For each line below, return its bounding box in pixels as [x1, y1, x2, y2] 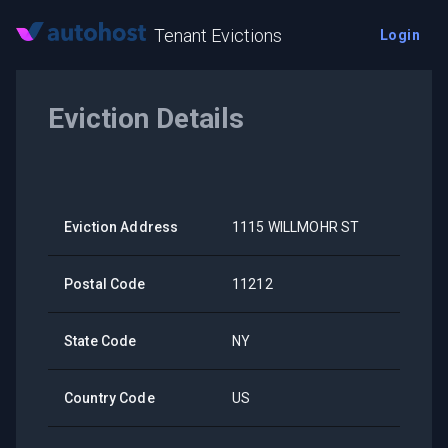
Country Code [64, 390, 155, 406]
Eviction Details [48, 102, 244, 135]
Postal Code [64, 276, 146, 292]
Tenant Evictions [154, 24, 282, 46]
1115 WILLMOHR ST [232, 219, 360, 235]
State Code [64, 333, 137, 349]
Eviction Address [64, 219, 179, 235]
